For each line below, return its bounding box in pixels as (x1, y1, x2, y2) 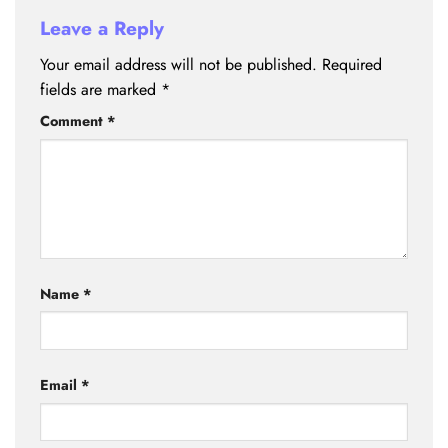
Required (322, 53, 382, 77)
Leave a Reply (40, 13, 170, 42)
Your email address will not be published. (40, 53, 317, 77)
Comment (40, 111, 107, 132)
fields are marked (40, 78, 161, 102)
